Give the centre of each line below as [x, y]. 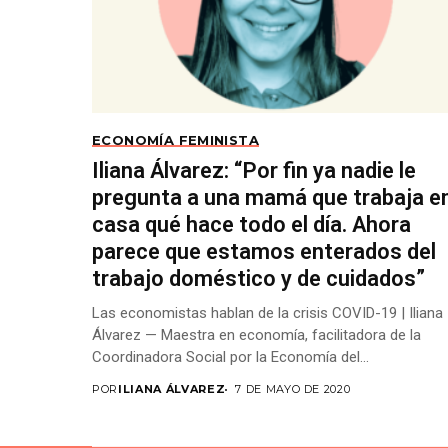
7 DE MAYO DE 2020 [293, 389]
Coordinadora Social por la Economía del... [230, 357]
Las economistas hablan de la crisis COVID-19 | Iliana [267, 313]
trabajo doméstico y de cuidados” [258, 279]
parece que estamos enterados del [264, 252]
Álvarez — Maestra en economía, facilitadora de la [256, 335]
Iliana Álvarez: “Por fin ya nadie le [254, 171]
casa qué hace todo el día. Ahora [251, 225]
